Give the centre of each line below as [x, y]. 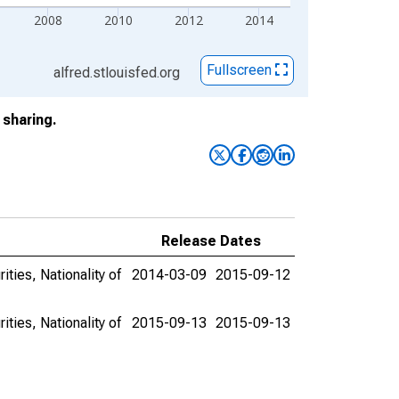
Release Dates [211, 241]
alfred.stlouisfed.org [117, 73]
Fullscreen [241, 70]
